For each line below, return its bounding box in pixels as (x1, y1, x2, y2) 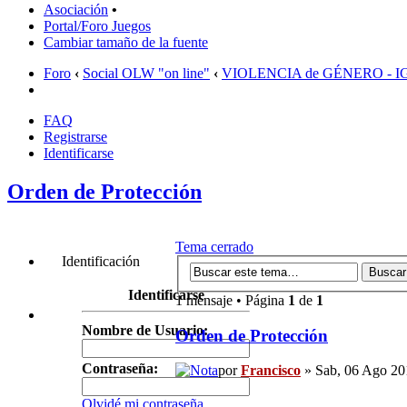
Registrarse (44, 129, 107, 145)
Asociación (44, 2, 108, 18)
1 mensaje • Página (175, 292, 288, 308)
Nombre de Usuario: (82, 322, 208, 338)
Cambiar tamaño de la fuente (44, 35, 208, 51)
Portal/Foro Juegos (44, 18, 151, 35)
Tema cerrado (175, 239, 253, 255)
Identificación (58, 253, 140, 270)
